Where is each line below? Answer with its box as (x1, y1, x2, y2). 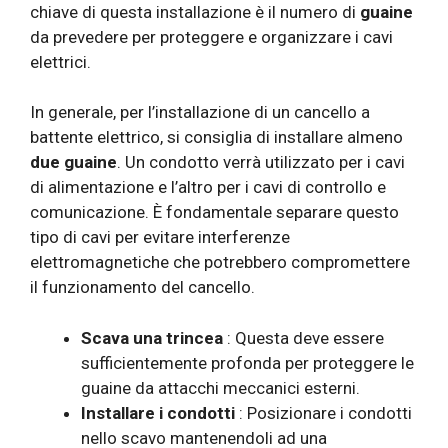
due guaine (30, 152, 117, 173)
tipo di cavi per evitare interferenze (30, 227, 290, 248)
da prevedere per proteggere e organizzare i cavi (30, 26, 393, 47)
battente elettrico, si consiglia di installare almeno (30, 127, 403, 148)
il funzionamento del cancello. (30, 277, 255, 298)
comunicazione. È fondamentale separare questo (30, 202, 399, 223)
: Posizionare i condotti (235, 402, 412, 423)
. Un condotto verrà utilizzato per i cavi (117, 152, 405, 173)
